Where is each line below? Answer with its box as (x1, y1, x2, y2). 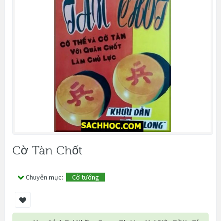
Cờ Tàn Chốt (12, 144, 82, 157)
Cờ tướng (66, 172, 105, 182)
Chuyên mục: (26, 172, 66, 182)
